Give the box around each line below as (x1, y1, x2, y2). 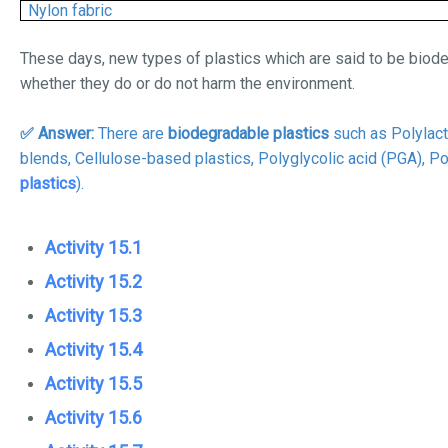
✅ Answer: (20, 124, 98, 143)
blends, (20, 149, 75, 168)
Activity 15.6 (45, 407, 142, 428)
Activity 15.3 (45, 305, 142, 326)
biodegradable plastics (168, 124, 329, 143)
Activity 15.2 (45, 271, 142, 292)
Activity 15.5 (45, 373, 142, 394)
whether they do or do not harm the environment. (20, 74, 355, 93)
